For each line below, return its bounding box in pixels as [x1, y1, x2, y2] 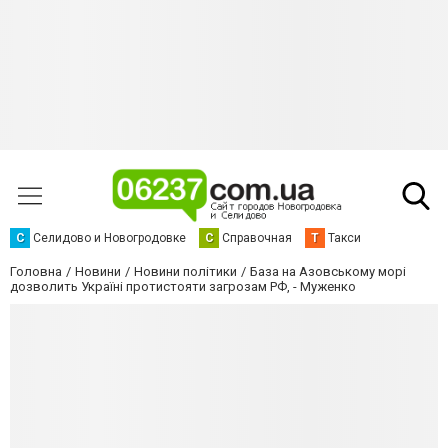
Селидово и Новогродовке [33, 231, 186, 245]
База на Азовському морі [250, 264, 406, 279]
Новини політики [134, 264, 237, 279]
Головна [10, 264, 62, 279]
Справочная [222, 231, 292, 245]
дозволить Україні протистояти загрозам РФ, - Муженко [10, 279, 356, 294]
